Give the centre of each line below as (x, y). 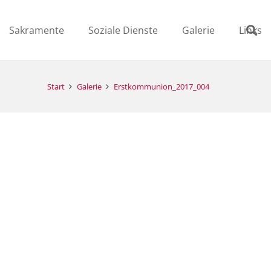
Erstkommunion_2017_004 (162, 87)
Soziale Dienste (123, 30)
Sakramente (37, 30)
